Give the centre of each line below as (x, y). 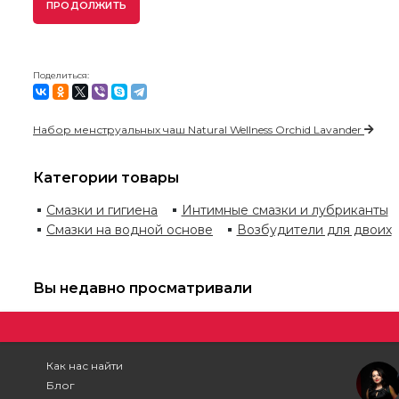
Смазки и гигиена (102, 210)
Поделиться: (61, 75)
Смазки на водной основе (130, 229)
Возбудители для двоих (314, 229)
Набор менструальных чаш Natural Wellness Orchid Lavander (197, 130)
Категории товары (106, 177)
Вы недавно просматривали (142, 288)
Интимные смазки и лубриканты (285, 210)
